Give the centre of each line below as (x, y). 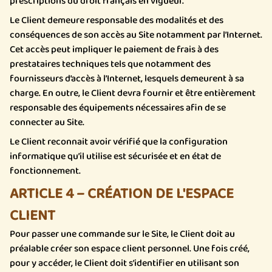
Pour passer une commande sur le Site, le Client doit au (122, 234)
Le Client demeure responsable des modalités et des (117, 20)
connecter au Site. (47, 122)
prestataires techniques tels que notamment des (110, 64)
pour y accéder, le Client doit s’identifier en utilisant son (124, 263)
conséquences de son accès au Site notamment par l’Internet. (136, 35)
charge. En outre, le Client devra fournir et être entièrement (133, 93)
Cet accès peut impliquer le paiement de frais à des (114, 49)
